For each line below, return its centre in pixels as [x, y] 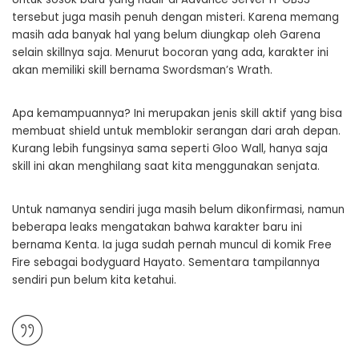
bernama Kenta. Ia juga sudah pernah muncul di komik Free [172, 245]
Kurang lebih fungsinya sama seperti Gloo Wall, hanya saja [170, 149]
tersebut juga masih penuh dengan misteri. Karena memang [175, 18]
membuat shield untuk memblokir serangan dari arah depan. [176, 131]
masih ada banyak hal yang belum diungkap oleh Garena [166, 35]
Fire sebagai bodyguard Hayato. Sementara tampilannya [166, 263]
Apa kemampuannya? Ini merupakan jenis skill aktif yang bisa [177, 114]
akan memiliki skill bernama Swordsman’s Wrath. [142, 71]
